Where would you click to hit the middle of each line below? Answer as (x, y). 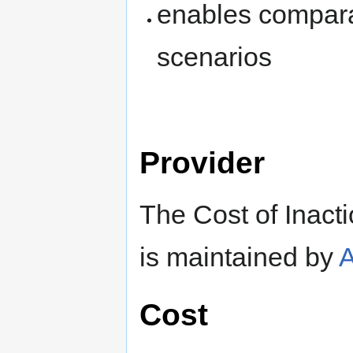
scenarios (215, 56)
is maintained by (239, 257)
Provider (202, 163)
